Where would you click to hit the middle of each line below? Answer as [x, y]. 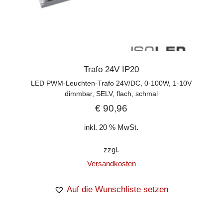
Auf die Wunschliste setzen [118, 190]
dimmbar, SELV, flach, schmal [111, 93]
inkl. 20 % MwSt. [111, 127]
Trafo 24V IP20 [111, 69]
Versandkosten [111, 164]
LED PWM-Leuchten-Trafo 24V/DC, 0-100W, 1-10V [111, 83]
